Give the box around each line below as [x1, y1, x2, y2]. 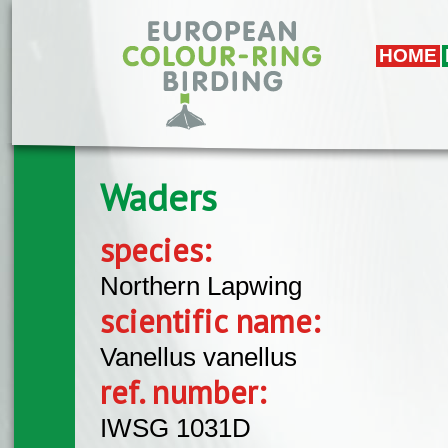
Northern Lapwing [100, 271, 302, 300]
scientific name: [100, 299, 330, 342]
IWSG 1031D [100, 413, 251, 442]
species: [100, 228, 221, 271]
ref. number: [100, 370, 276, 413]
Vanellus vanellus [100, 342, 297, 371]
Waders [100, 173, 218, 222]
